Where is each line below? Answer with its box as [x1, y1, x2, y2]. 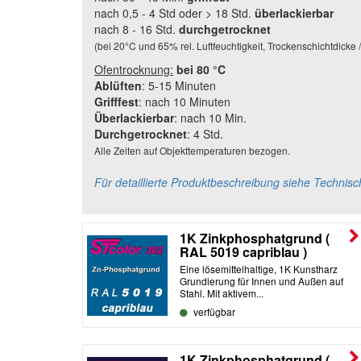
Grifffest [94, 93, 139, 110]
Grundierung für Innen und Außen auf [180, 273, 343, 288]
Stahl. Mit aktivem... [180, 285, 263, 300]
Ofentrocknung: [94, 60, 173, 77]
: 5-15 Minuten [142, 77, 216, 93]
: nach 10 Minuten [139, 93, 230, 110]
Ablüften [94, 77, 142, 93]
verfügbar [191, 304, 235, 318]
